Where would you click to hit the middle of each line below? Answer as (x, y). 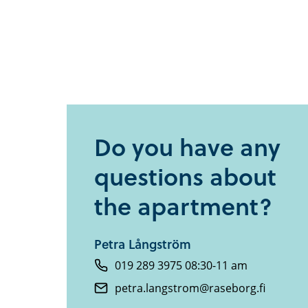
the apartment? (183, 206)
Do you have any (187, 146)
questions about (185, 176)
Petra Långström (143, 243)
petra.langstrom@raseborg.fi (190, 288)
